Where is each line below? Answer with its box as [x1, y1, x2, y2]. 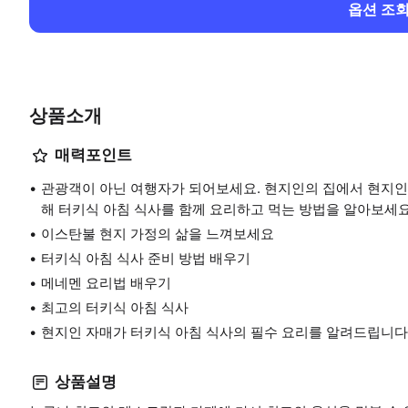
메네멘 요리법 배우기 [41, 273, 171, 291]
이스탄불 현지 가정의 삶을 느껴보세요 [41, 224, 274, 242]
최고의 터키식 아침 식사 [41, 298, 189, 316]
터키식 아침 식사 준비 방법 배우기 [41, 249, 250, 267]
